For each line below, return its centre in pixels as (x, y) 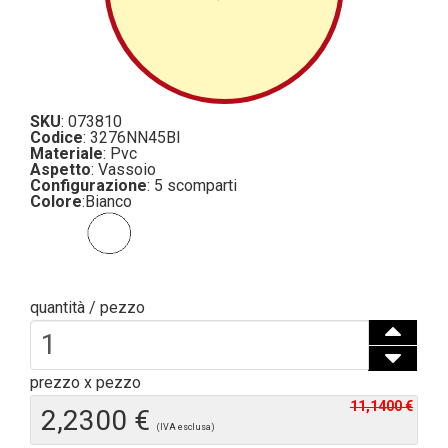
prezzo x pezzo (85, 383)
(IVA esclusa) (186, 427)
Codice (56, 138)
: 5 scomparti (192, 186)
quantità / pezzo (87, 308)
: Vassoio (123, 170)
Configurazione (88, 186)
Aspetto (60, 170)
